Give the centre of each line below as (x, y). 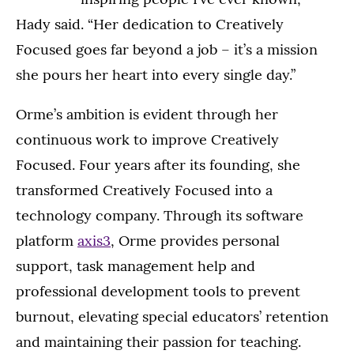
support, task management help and (136, 266)
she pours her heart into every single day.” (156, 75)
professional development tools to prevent (158, 292)
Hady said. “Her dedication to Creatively (150, 24)
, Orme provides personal (195, 241)
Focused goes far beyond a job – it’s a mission (167, 50)
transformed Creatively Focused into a (144, 190)
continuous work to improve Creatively (147, 140)
